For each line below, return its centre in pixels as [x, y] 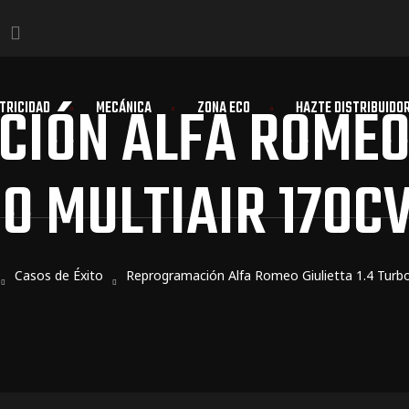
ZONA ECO [223, 108]
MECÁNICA [123, 108]
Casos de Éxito [58, 276]
